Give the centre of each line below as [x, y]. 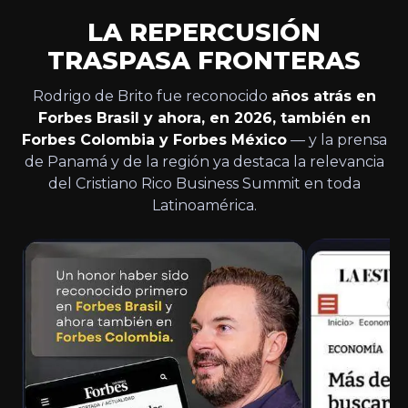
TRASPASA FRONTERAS [204, 60]
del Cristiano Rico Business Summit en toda [204, 183]
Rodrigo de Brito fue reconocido [152, 96]
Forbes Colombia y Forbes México [154, 139]
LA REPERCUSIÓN [204, 32]
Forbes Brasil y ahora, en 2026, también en [204, 117]
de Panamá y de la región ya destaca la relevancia [204, 161]
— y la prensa [337, 139]
